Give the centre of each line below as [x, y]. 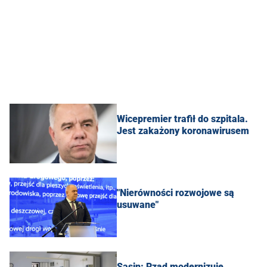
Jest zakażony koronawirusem [183, 131]
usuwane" [138, 204]
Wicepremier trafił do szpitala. [182, 119]
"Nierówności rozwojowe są [176, 193]
